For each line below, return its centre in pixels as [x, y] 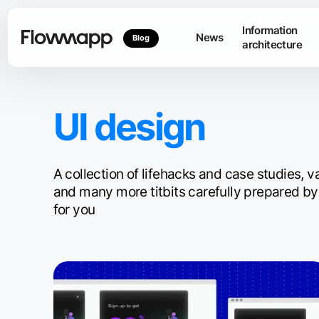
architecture [272, 45]
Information [270, 30]
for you [74, 210]
